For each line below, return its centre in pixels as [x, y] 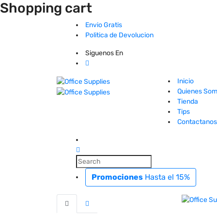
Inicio [186, 81]
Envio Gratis [104, 25]
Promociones [117, 177]
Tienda [188, 101]
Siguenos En [104, 53]
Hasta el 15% [166, 177]
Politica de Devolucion [119, 35]
